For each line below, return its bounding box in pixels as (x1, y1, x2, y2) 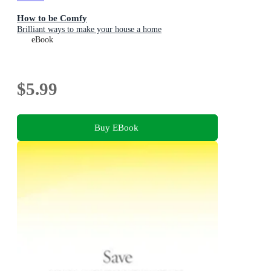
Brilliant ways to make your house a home (17, 25, 162, 34)
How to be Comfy (17, 13, 87, 24)
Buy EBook (94, 122, 139, 132)
